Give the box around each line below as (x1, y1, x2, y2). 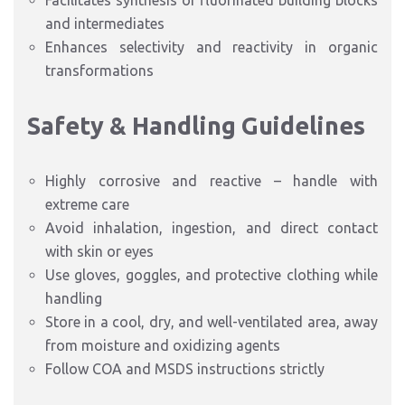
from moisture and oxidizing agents (45, 337, 280, 353)
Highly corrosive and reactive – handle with (45, 173, 378, 189)
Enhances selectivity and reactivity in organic (45, 39, 378, 55)
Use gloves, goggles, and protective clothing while (45, 267, 378, 283)
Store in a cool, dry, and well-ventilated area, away (45, 314, 378, 330)
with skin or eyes (45, 243, 154, 259)
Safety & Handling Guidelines (27, 112, 365, 139)
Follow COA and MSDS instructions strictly (45, 361, 325, 377)
